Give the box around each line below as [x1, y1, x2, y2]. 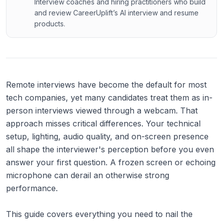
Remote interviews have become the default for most [6, 80, 207, 90]
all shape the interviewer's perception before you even [6, 144, 214, 154]
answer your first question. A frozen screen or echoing [6, 157, 216, 167]
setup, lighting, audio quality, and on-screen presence [6, 131, 209, 141]
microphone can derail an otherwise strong [6, 170, 169, 180]
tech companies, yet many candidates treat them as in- [6, 93, 213, 103]
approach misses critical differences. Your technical [6, 118, 201, 128]
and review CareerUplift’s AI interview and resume [34, 8, 199, 17]
